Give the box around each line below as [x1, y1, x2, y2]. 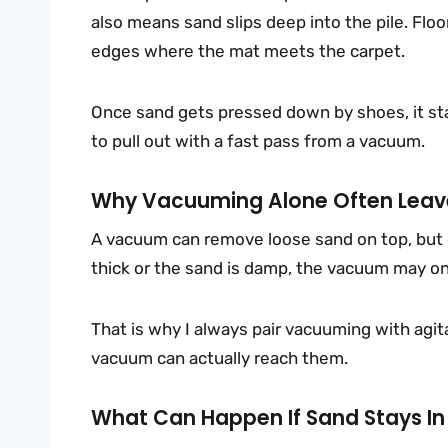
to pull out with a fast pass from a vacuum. [91, 131, 425, 152]
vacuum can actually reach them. [91, 348, 348, 369]
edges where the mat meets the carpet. [91, 41, 405, 62]
